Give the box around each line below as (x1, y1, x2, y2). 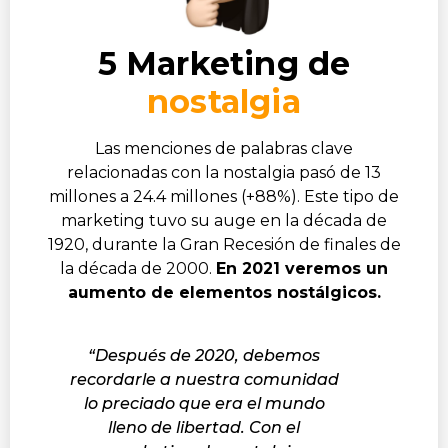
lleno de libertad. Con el (108, 418, 300, 438)
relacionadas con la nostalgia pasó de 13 (67, 163, 381, 183)
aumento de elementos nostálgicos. (67, 283, 381, 303)
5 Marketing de (97, 44, 351, 84)
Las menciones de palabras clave (95, 139, 353, 159)
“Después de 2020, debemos (88, 346, 320, 366)
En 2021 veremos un (216, 259, 388, 279)
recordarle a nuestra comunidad (69, 370, 339, 390)
